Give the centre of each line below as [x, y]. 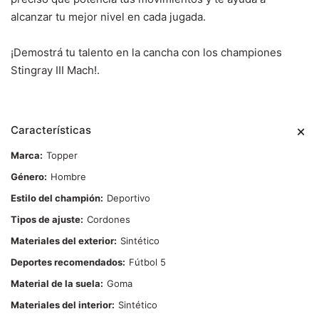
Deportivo [129, 198]
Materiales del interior [61, 305]
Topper [62, 156]
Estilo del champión [56, 198]
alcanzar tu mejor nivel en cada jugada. [108, 17]
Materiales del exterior [62, 241]
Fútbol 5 [147, 262]
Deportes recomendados [67, 262]
